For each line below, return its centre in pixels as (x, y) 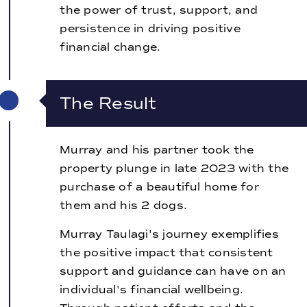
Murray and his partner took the (157, 150)
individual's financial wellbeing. (152, 290)
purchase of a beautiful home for (159, 187)
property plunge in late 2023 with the (174, 169)
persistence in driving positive (150, 29)
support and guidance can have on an (173, 271)
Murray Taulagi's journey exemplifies (169, 234)
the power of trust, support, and (159, 10)
